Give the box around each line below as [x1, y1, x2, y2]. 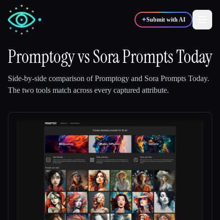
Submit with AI [146, 16, 186, 23]
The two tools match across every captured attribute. [8, 86, 169, 94]
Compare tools [14, 211, 59, 219]
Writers [30, 67, 51, 75]
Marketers [133, 102, 161, 109]
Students [30, 136, 54, 143]
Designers [133, 67, 160, 75]
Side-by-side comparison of [8, 74, 95, 82]
